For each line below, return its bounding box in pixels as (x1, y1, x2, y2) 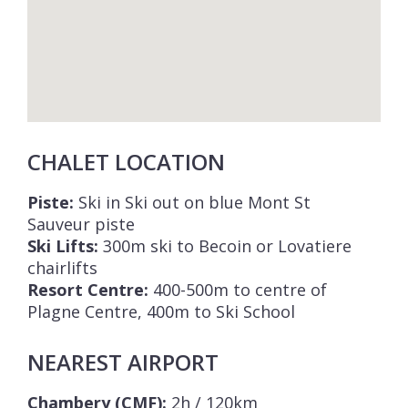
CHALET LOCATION (27, 147, 225, 178)
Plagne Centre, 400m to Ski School (27, 301, 295, 323)
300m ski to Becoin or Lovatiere (98, 235, 352, 258)
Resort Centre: (27, 279, 148, 301)
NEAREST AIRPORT (27, 347, 219, 378)
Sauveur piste (27, 213, 135, 236)
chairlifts (27, 257, 97, 280)
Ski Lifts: (27, 235, 98, 258)
